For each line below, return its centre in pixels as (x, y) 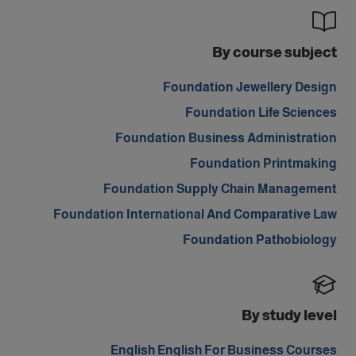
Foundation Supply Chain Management (220, 189)
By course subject (275, 52)
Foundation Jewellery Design (250, 87)
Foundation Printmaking (263, 163)
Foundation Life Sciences (261, 112)
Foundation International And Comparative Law (195, 214)
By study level (289, 315)
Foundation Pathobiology (260, 240)
